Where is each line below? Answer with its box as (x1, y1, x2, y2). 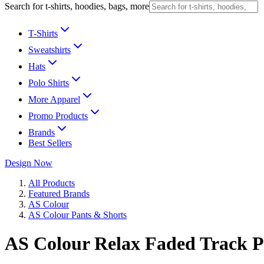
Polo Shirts (28, 78, 69, 88)
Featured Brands (28, 189, 90, 199)
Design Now (5, 158, 52, 168)
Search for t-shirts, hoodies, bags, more (5, 1, 149, 11)
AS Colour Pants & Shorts (28, 210, 127, 220)
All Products (28, 178, 75, 188)
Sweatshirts (28, 45, 71, 55)
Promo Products (28, 111, 88, 121)
